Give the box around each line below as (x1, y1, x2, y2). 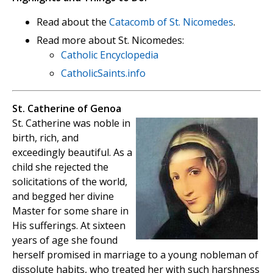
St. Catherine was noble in (12, 116, 130, 130)
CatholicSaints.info (61, 66, 146, 80)
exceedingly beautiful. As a (12, 146, 132, 160)
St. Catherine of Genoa (12, 102, 121, 116)
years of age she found (12, 233, 118, 247)
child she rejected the (12, 160, 108, 174)
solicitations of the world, (12, 175, 127, 189)
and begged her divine (12, 190, 114, 204)
